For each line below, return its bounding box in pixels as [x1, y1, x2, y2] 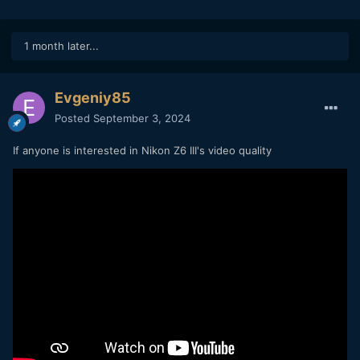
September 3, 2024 [93, 111, 190, 125]
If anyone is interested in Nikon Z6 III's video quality [13, 143, 272, 157]
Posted [55, 111, 93, 125]
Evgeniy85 [55, 88, 131, 106]
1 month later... [24, 39, 99, 52]
